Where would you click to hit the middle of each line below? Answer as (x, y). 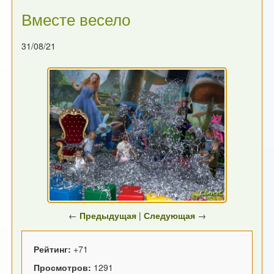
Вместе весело (76, 19)
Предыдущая (108, 216)
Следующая (169, 216)
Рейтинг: (54, 249)
